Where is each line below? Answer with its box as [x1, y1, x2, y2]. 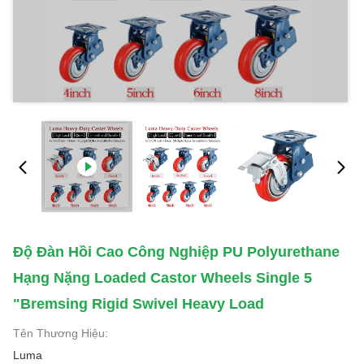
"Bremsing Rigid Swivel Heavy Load [13, 296, 264, 312]
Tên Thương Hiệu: [13, 327, 108, 340]
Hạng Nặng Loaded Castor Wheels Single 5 [13, 270, 312, 286]
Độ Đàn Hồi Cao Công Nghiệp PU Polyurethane [13, 244, 340, 260]
